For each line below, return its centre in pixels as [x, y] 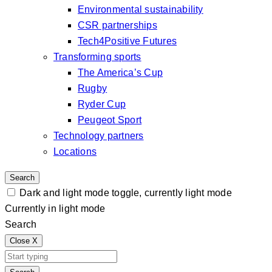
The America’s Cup [121, 73]
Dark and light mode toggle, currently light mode [126, 193]
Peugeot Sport [110, 120]
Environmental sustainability [141, 9]
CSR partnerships [117, 25]
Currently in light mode [55, 209]
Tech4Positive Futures [127, 41]
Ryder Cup [102, 104]
